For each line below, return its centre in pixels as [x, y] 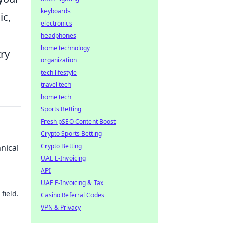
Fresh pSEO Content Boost [78, 121]
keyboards [56, 11]
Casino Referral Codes [73, 195]
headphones [59, 36]
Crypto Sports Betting [71, 134]
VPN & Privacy [61, 207]
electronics [56, 23]
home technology [65, 48]
